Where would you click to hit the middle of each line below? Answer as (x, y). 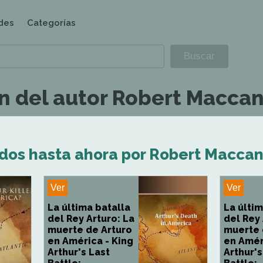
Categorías (51, 23)
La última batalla (89, 208)
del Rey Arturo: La (91, 219)
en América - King (90, 241)
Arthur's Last (79, 252)
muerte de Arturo (90, 230)
